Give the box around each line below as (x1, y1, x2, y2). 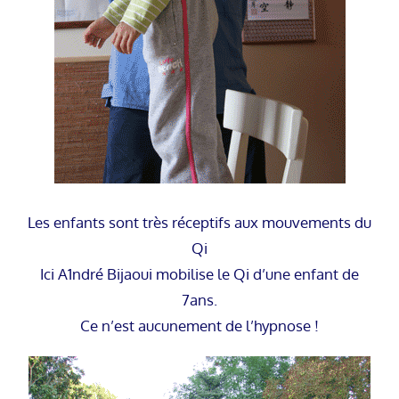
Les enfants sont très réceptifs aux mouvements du (28, 213, 371, 232)
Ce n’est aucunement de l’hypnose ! (80, 316, 319, 336)
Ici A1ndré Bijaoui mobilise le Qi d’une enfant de (40, 265, 359, 284)
